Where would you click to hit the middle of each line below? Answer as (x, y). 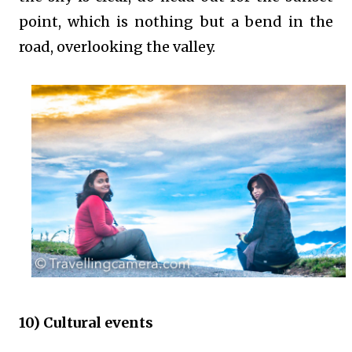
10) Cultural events (86, 323)
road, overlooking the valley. (119, 47)
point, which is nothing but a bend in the (176, 22)
